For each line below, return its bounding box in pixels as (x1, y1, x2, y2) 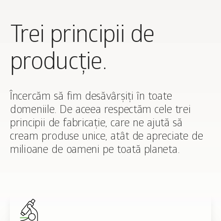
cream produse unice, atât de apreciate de (10, 131, 203, 145)
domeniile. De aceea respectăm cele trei (10, 104, 191, 118)
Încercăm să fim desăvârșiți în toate (10, 91, 172, 105)
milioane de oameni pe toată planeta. (10, 144, 180, 158)
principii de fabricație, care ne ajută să (10, 117, 183, 131)
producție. (10, 50, 107, 79)
